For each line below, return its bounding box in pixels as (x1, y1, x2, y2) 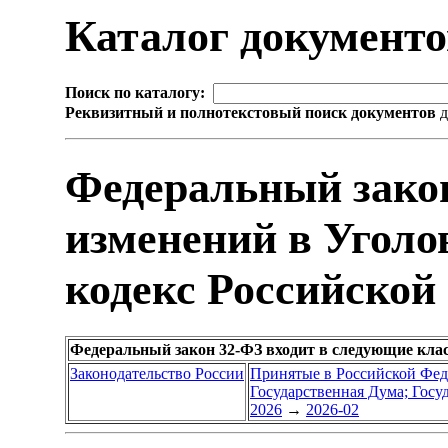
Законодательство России (70, 365, 244, 383)
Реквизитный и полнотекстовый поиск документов (65, 104, 436, 122)
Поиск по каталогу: (65, 84, 205, 102)
